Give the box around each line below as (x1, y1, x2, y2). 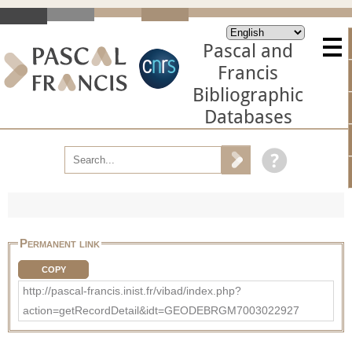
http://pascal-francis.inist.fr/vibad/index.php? (23, 284, 241, 297)
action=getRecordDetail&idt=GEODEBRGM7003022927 (23, 303, 299, 317)
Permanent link (20, 236, 100, 250)
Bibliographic (192, 84, 303, 106)
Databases (203, 106, 292, 128)
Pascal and (203, 40, 293, 62)
